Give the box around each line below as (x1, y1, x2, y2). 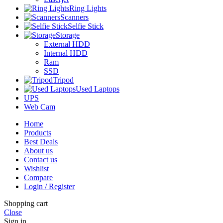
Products (24, 128, 51, 137)
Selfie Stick (68, 21, 104, 30)
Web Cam (24, 102, 55, 111)
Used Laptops (76, 84, 119, 93)
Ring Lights (69, 3, 107, 12)
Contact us (24, 155, 57, 164)
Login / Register (24, 182, 75, 191)
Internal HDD (44, 48, 88, 57)
